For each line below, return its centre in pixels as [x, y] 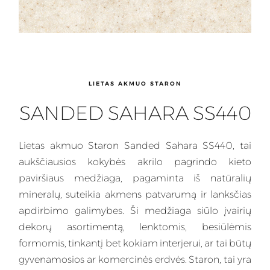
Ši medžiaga [161, 211]
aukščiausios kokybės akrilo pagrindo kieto [135, 162]
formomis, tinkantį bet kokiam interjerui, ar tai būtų [135, 243]
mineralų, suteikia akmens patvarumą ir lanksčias [135, 195]
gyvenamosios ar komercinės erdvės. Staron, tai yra [135, 260]
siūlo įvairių [221, 211]
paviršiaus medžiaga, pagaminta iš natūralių [135, 178]
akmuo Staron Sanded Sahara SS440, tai [148, 146]
